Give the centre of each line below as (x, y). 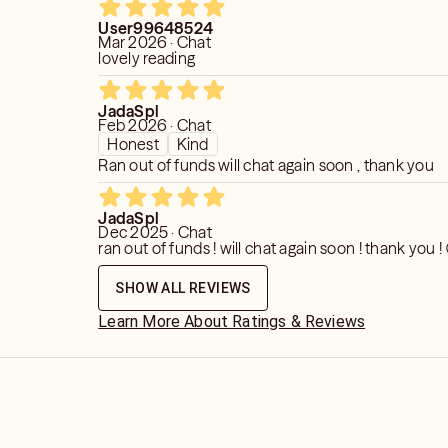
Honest (133, 144)
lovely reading (147, 58)
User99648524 (156, 28)
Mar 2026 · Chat (154, 42)
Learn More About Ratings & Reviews (232, 321)
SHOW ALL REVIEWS (183, 288)
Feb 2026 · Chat (154, 125)
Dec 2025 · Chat (155, 232)
